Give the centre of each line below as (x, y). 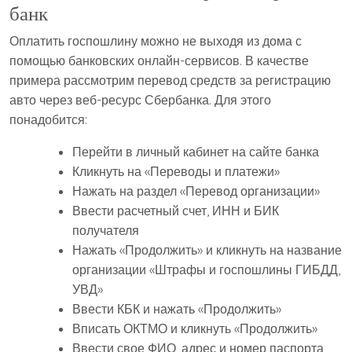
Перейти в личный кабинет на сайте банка (196, 152)
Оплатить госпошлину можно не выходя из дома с (156, 41)
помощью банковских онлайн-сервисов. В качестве (159, 61)
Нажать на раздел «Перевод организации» (196, 191)
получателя (106, 231)
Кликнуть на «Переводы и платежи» (176, 172)
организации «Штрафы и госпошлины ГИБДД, (206, 270)
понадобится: (48, 120)
